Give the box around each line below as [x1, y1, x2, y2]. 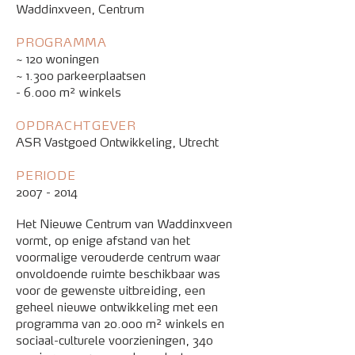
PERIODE [16, 168, 76, 185]
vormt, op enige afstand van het [16, 233, 190, 250]
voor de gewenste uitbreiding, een [16, 283, 205, 300]
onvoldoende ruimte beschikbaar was [16, 266, 220, 283]
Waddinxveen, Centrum [16, 2, 144, 18]
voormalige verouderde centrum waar [16, 250, 220, 266]
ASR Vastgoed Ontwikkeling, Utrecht [16, 135, 219, 151]
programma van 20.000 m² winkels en [16, 316, 224, 333]
